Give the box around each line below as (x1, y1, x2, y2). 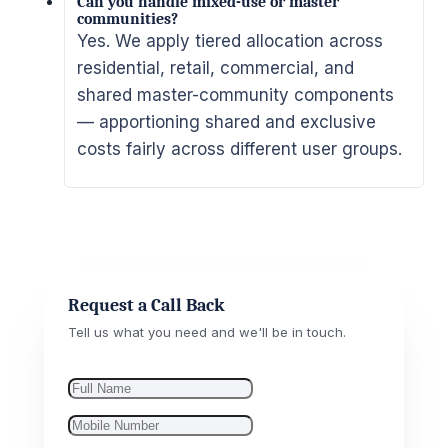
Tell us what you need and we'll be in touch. (68, 323, 346, 340)
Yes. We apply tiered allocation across (77, 30, 383, 51)
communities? (77, 9, 178, 28)
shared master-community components (77, 84, 394, 105)
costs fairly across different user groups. (77, 138, 402, 159)
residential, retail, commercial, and (77, 57, 354, 78)
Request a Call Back (68, 294, 225, 316)
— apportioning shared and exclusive (77, 111, 376, 132)
